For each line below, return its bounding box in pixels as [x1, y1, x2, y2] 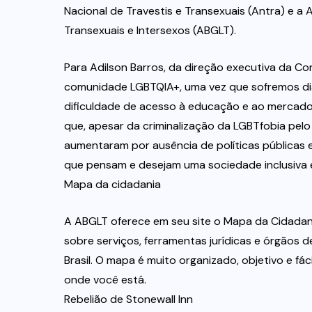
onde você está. [64, 272, 146, 287]
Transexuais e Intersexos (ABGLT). [64, 22, 236, 38]
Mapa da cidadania [64, 176, 161, 192]
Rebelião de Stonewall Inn [64, 291, 193, 306]
